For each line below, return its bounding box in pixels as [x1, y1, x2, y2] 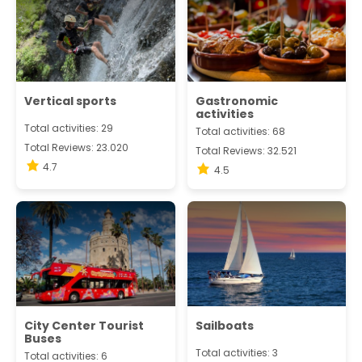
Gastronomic [195, 92, 278, 109]
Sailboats [195, 318, 254, 334]
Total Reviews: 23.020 [24, 140, 128, 154]
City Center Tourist [24, 318, 144, 334]
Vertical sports [24, 92, 116, 109]
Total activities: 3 [195, 346, 278, 360]
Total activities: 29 [24, 120, 113, 135]
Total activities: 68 [195, 124, 285, 138]
